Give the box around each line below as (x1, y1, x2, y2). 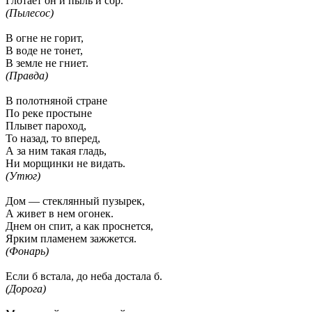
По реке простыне (6, 107, 92, 119)
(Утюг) (6, 169, 40, 182)
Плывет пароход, (6, 119, 86, 132)
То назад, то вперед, (6, 132, 100, 144)
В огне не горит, (6, 31, 84, 44)
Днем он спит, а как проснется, (6, 219, 153, 232)
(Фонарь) (6, 244, 49, 257)
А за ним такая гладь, (6, 144, 107, 157)
